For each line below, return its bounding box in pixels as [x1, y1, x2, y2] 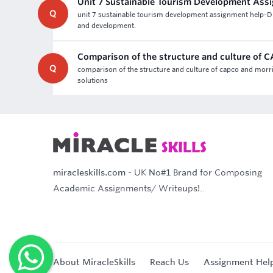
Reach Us [150, 257, 189, 267]
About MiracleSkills [53, 257, 135, 267]
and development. [77, 21, 136, 30]
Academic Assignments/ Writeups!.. [53, 183, 205, 194]
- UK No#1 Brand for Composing [126, 168, 262, 178]
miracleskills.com [53, 168, 126, 178]
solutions [77, 76, 108, 85]
